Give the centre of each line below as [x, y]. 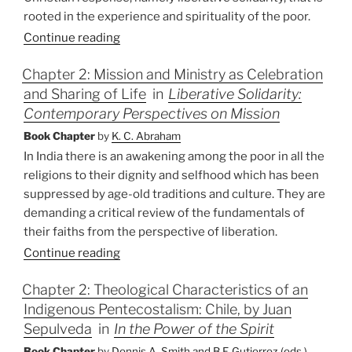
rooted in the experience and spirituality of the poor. [167, 17]
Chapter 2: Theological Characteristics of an [165, 290]
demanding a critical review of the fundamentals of [164, 213]
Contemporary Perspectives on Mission [152, 114]
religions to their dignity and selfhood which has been [171, 176]
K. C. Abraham [146, 136]
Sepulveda [58, 329]
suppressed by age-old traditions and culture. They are [174, 194]
